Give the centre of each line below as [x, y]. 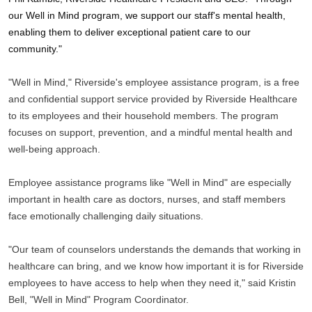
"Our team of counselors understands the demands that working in [155, 250]
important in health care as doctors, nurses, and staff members [147, 200]
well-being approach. [54, 149]
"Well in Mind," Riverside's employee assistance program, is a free [154, 83]
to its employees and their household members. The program [143, 116]
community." [35, 49]
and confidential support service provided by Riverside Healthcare [153, 99]
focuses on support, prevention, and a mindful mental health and [150, 133]
